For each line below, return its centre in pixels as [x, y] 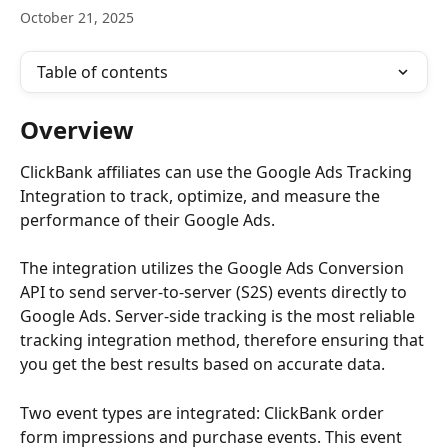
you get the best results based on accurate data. [202, 364]
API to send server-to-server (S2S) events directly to [215, 292]
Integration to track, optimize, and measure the [202, 196]
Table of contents [102, 72]
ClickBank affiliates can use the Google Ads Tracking [218, 172]
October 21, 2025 [77, 17]
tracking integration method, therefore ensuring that [224, 340]
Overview [77, 129]
